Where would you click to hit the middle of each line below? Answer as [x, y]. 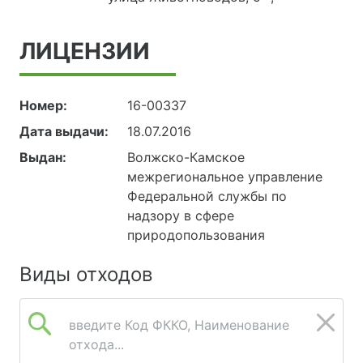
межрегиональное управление [225, 177]
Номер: [43, 106]
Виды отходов [86, 275]
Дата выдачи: [64, 132]
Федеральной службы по [207, 196]
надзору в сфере [181, 216]
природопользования [196, 235]
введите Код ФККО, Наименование [179, 325]
